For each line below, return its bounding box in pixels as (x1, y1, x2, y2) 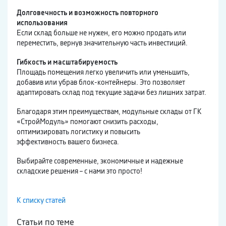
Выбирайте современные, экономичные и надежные (17, 156, 183, 166)
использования (17, 18, 68, 28)
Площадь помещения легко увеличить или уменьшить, (17, 68, 190, 77)
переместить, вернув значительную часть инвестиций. (17, 38, 188, 48)
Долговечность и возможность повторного (17, 8, 158, 18)
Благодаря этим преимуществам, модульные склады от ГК (17, 107, 202, 117)
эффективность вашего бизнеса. (17, 137, 119, 147)
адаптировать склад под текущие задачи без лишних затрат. (17, 88, 206, 97)
